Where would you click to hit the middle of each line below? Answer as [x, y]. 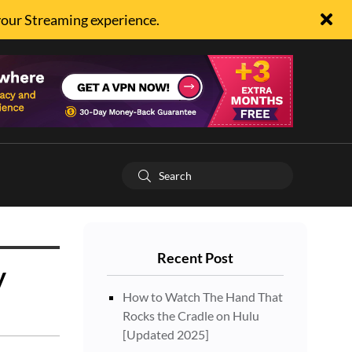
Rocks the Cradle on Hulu [191, 315]
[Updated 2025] [166, 334]
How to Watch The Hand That [203, 297]
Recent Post [195, 258]
